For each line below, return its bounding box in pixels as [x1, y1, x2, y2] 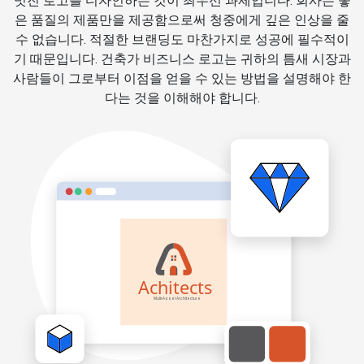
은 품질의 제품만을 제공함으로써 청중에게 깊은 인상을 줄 [15, 12, 349, 28]
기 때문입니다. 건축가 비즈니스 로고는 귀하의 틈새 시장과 [13, 51, 351, 67]
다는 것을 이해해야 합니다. [104, 90, 260, 106]
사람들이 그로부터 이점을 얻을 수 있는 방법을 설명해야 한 [13, 71, 351, 87]
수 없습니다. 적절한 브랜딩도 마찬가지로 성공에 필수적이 [15, 32, 349, 48]
